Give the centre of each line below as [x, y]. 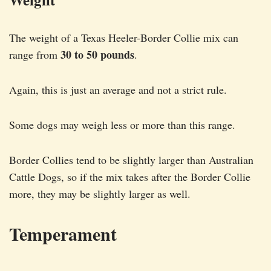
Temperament [63, 234]
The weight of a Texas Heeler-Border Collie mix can [124, 38]
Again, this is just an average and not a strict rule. [118, 90]
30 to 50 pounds [97, 55]
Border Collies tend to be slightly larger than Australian [131, 160]
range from [35, 55]
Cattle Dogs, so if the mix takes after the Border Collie [130, 177]
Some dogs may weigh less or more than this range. [122, 125]
